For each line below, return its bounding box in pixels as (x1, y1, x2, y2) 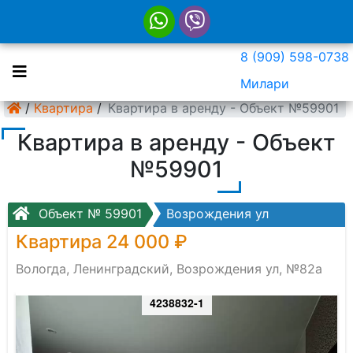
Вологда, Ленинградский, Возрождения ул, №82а (16, 261, 322, 277)
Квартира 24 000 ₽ (16, 230, 188, 253)
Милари (240, 76, 289, 91)
